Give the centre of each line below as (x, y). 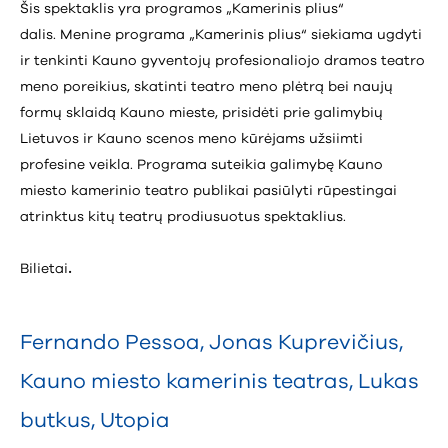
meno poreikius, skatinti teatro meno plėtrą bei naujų (206, 86)
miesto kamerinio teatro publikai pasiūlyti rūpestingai (208, 190)
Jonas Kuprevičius (304, 343)
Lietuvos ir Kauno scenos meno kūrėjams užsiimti (191, 138)
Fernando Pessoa (110, 343)
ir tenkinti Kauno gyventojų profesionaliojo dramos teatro (222, 60)
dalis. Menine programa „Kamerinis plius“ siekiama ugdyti (221, 34)
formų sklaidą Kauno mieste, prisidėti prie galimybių (201, 112)
